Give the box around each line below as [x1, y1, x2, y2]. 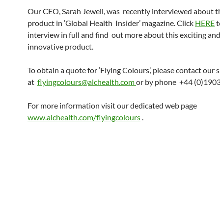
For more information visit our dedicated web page [27, 101, 197, 110]
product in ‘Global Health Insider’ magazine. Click [27, 18, 195, 27]
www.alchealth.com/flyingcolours [27, 112, 140, 122]
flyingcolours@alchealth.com [37, 77, 136, 86]
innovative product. [27, 42, 93, 51]
